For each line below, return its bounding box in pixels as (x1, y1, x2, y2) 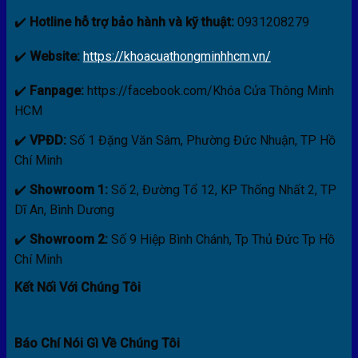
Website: (29, 48, 80, 64)
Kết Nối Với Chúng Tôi (14, 279, 141, 295)
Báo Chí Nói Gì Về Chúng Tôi (14, 335, 180, 351)
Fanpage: (29, 82, 84, 98)
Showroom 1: (29, 181, 108, 197)
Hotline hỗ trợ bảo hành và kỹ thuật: (29, 14, 234, 30)
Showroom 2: (29, 231, 108, 247)
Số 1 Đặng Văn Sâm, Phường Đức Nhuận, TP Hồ (69, 132, 336, 148)
